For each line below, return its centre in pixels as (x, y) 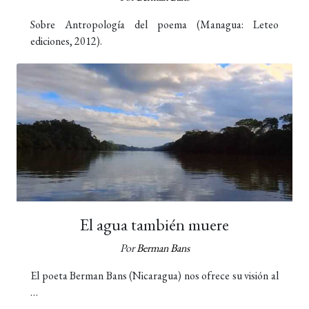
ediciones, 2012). (66, 41)
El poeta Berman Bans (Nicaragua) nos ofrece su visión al (154, 275)
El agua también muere (154, 224)
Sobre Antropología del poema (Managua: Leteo (154, 24)
